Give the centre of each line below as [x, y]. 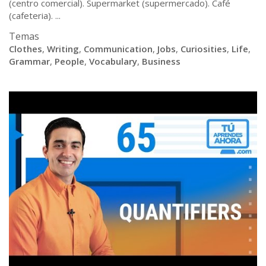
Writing [63, 49]
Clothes [26, 49]
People [69, 61]
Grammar [29, 61]
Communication [118, 49]
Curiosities [204, 49]
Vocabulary [113, 61]
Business [161, 61]
